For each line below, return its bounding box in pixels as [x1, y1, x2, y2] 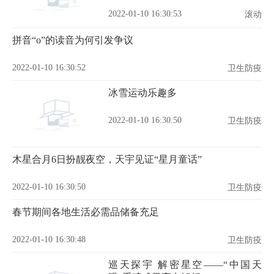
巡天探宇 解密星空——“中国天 [108, 259, 262, 270]
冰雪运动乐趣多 [108, 87, 177, 98]
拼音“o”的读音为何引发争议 [12, 35, 133, 45]
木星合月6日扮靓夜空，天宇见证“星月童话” [12, 154, 202, 165]
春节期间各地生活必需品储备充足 [12, 207, 159, 217]
